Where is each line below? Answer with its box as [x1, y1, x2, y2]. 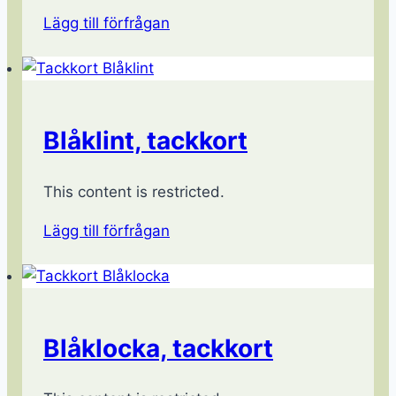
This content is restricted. [43, 182, 225, 201]
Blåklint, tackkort [43, 126, 247, 156]
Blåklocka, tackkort [43, 332, 273, 363]
